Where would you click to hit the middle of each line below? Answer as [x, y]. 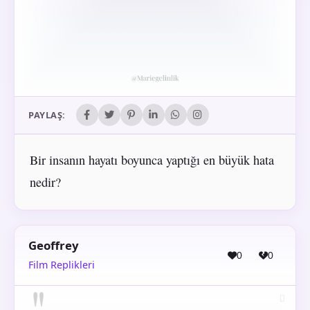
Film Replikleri [62, 264]
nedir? [45, 182]
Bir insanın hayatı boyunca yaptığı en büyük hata [152, 159]
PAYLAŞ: [47, 115]
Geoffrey [54, 246]
